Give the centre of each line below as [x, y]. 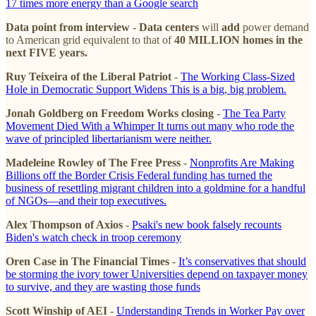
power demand [274, 27]
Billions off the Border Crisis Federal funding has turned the [139, 175]
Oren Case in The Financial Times [87, 261]
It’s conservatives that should [242, 261]
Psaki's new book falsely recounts [207, 224]
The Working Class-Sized [238, 76]
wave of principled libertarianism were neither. [109, 138]
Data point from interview [68, 27]
